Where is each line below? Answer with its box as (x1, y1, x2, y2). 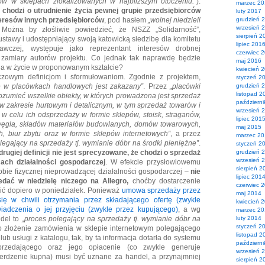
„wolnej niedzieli (147, 16, 201, 24)
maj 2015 (236, 124, 261, 130)
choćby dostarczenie (128, 177, 201, 185)
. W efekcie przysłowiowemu (105, 158, 201, 166)
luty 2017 (236, 8, 261, 14)
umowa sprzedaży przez (121, 186, 201, 195)
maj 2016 (236, 57, 261, 64)
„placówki (170, 82, 201, 91)
